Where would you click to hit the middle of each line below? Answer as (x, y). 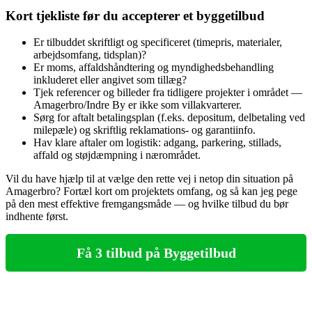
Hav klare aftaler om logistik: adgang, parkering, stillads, (157, 143)
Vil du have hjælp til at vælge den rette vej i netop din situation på (149, 179)
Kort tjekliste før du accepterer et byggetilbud (135, 15)
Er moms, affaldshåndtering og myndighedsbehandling (154, 68)
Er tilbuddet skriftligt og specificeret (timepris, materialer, (158, 42)
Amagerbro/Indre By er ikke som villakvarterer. (138, 105)
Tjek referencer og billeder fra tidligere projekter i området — (168, 93)
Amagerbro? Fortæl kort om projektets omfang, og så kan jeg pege (151, 192)
